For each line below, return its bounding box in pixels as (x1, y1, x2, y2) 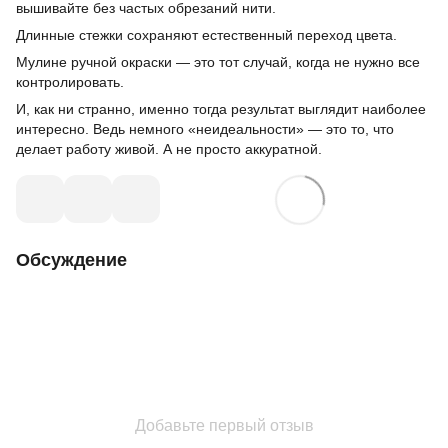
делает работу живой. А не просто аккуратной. (16, 141, 326, 158)
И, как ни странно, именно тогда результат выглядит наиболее (16, 101, 426, 118)
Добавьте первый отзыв (134, 417, 314, 435)
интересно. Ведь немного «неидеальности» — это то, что (16, 121, 394, 138)
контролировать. (16, 74, 124, 91)
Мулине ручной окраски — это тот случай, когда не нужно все (16, 54, 420, 71)
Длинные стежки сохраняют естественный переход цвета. (16, 27, 397, 44)
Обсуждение (16, 250, 127, 271)
